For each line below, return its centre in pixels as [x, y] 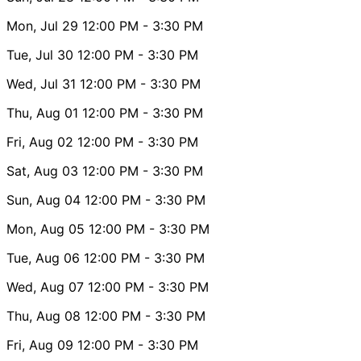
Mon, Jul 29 [42, 25]
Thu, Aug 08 [44, 315]
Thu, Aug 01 [42, 112]
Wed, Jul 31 [41, 83]
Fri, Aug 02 [40, 141]
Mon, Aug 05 [46, 228]
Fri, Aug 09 [40, 344]
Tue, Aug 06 [43, 257]
